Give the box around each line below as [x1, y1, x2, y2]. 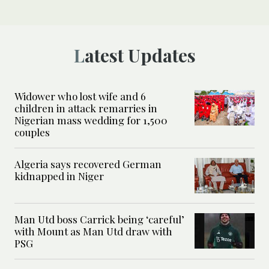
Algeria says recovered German [14, 157, 162, 171]
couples [14, 125, 50, 139]
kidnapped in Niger [14, 169, 104, 183]
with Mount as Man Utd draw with [14, 224, 172, 238]
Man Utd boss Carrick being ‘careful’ [14, 212, 184, 226]
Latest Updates [84, 43, 196, 67]
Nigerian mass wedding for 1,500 [14, 113, 168, 127]
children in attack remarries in [14, 101, 157, 115]
